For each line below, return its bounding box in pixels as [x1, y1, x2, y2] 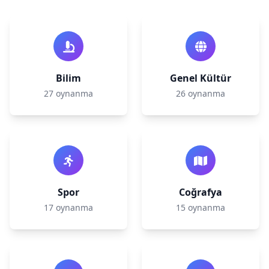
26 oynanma [176, 88, 225, 99]
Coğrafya [179, 186, 222, 199]
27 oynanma [44, 88, 93, 99]
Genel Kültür [170, 71, 231, 85]
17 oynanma [44, 202, 93, 213]
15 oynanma [176, 202, 225, 213]
